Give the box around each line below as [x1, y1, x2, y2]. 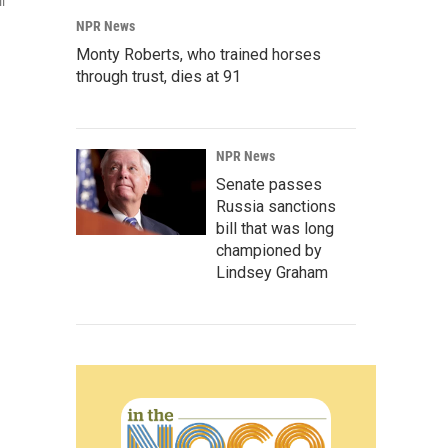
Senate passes [216, 175, 322, 194]
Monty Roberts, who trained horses [76, 45, 321, 64]
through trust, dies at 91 [76, 67, 241, 86]
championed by [216, 241, 322, 260]
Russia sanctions [216, 197, 336, 216]
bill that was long [216, 219, 334, 238]
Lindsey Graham [216, 263, 328, 282]
